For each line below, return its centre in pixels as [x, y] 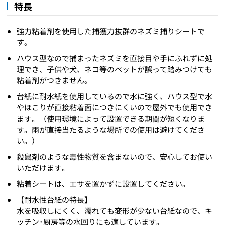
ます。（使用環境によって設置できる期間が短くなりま [111, 118]
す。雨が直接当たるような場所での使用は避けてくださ [111, 129]
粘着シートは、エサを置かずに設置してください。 [103, 183]
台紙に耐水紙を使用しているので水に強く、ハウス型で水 [115, 96]
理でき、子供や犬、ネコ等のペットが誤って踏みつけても [115, 69]
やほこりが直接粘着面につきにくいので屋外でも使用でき [115, 107]
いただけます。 [43, 167]
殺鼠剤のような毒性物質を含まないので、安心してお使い [115, 156]
